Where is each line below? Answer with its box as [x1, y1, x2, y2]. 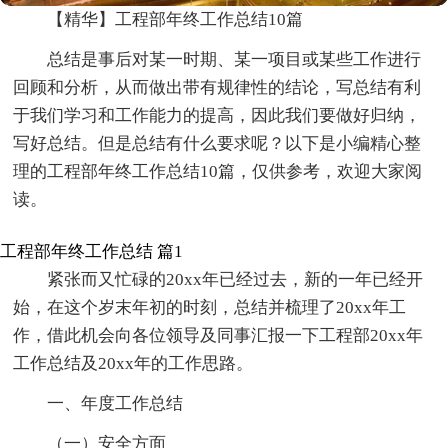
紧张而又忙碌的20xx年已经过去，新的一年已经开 [47, 269, 424, 289]
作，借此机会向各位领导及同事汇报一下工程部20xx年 [13, 325, 424, 345]
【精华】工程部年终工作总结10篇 [47, 9, 304, 29]
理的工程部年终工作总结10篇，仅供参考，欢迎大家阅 [13, 161, 423, 181]
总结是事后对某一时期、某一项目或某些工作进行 [47, 49, 422, 69]
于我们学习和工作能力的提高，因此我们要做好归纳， [13, 105, 422, 125]
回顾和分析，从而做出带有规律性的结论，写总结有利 [13, 77, 422, 97]
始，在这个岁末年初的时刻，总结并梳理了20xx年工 [13, 297, 407, 317]
